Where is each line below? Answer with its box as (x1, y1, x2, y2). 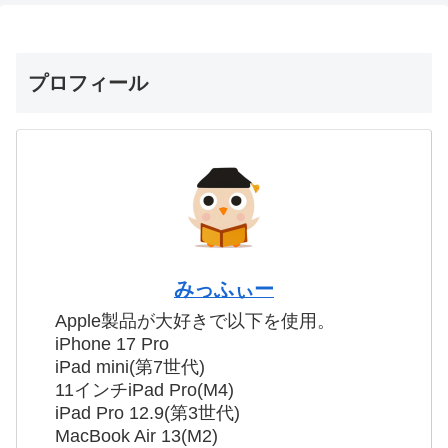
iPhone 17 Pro (55, 333, 169, 354)
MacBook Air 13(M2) (55, 425, 218, 446)
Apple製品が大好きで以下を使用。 (55, 310, 335, 331)
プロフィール (28, 71, 148, 94)
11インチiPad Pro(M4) (55, 379, 234, 400)
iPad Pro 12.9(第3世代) (55, 402, 240, 423)
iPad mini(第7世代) (55, 356, 205, 377)
